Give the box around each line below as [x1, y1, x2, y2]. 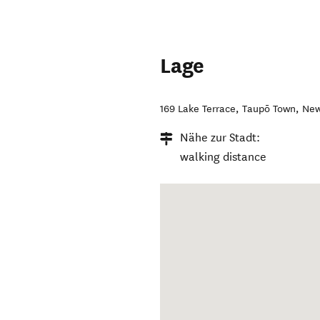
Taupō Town [242, 103, 296, 116]
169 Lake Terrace [160, 103, 236, 116]
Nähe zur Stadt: [180, 131, 261, 145]
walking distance [180, 150, 267, 164]
